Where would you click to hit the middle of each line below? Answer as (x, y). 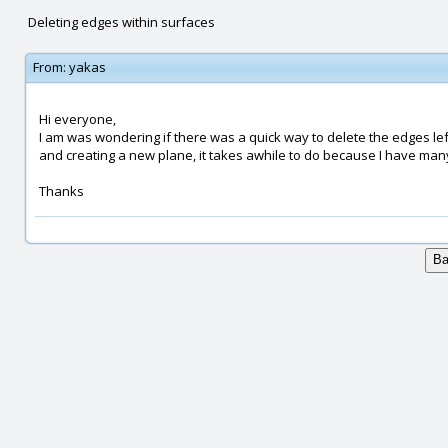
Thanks (61, 191)
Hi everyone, (77, 119)
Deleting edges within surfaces (121, 22)
